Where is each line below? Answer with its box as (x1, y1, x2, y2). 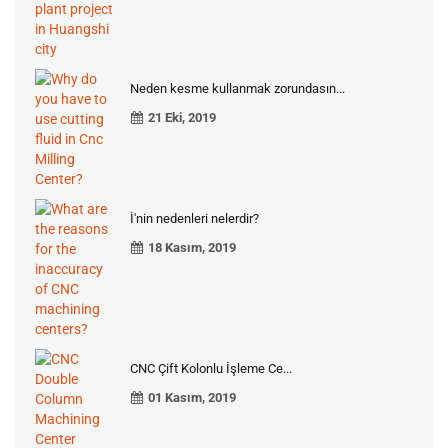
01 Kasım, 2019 (148, 390, 236, 405)
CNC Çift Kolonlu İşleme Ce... (130, 361, 292, 376)
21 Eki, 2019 (148, 110, 216, 125)
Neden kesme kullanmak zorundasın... (130, 81, 345, 96)
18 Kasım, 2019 (148, 240, 236, 255)
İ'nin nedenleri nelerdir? (130, 211, 259, 226)
